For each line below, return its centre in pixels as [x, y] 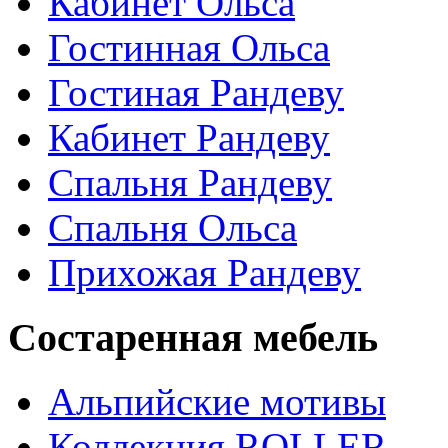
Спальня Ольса [172, 227]
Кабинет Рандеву [189, 137]
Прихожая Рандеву [204, 272]
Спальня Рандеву [190, 182]
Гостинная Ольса [189, 47]
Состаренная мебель [193, 337]
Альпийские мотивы [217, 402]
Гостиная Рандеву [196, 92]
